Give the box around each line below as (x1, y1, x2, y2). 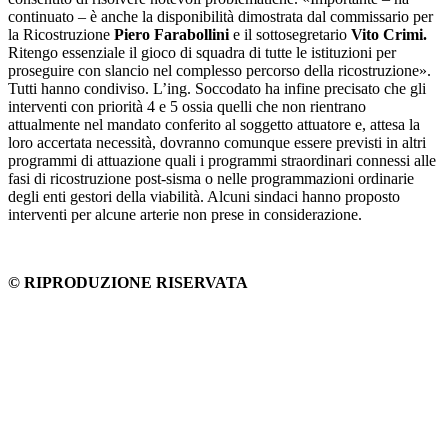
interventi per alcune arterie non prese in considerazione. (8, 205, 362, 223)
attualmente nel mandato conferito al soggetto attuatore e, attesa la (8, 115, 420, 133)
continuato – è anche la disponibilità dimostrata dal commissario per (8, 7, 433, 25)
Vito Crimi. (351, 25, 427, 43)
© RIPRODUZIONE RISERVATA (8, 273, 248, 291)
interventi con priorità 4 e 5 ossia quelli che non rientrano (8, 97, 366, 115)
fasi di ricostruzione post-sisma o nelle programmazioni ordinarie (8, 169, 414, 187)
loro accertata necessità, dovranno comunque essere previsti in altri (8, 133, 426, 151)
